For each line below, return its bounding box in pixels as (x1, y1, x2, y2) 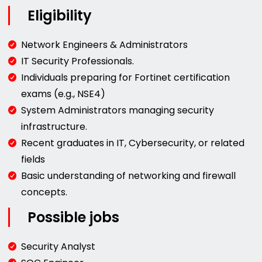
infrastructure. (21, 119, 88, 133)
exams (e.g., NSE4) (21, 87, 106, 101)
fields (21, 152, 46, 166)
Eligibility (27, 5, 92, 25)
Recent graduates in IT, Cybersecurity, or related (21, 136, 245, 150)
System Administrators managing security (21, 103, 215, 117)
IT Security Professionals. (21, 54, 135, 68)
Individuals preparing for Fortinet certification (21, 70, 230, 84)
